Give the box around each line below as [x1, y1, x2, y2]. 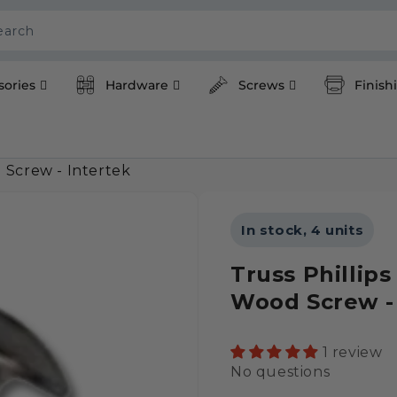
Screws [238, 77, 284, 94]
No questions [230, 363, 331, 381]
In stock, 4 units [241, 221, 364, 238]
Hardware [105, 77, 168, 94]
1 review [322, 343, 383, 361]
